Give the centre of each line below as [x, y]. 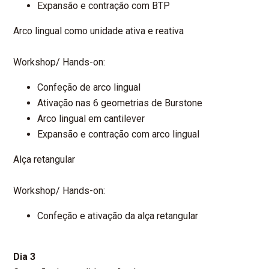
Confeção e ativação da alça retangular [118, 216]
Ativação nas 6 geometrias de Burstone [120, 103]
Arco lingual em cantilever [91, 119]
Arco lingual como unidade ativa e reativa [99, 31]
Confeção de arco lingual [89, 88]
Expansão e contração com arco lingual [119, 134]
